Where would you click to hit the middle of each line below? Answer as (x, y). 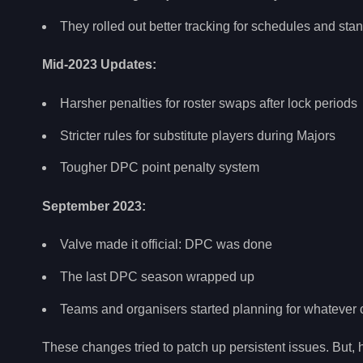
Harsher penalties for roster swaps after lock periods (209, 103)
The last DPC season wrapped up (157, 276)
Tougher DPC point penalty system (160, 168)
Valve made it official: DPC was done (166, 245)
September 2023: (94, 206)
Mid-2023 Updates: (99, 65)
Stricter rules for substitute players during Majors (198, 135)
